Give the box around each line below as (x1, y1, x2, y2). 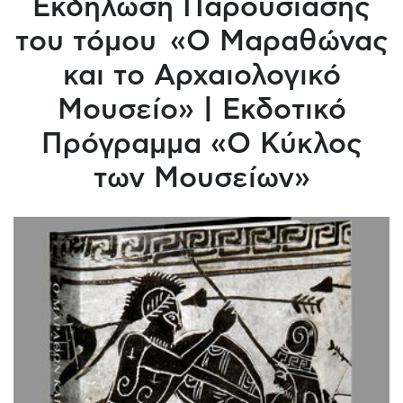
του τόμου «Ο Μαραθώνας (14, 27, 389, 57)
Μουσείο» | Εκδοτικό (57, 95, 346, 125)
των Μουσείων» (93, 164, 310, 193)
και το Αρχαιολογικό (62, 61, 341, 91)
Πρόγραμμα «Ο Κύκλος (40, 130, 363, 159)
